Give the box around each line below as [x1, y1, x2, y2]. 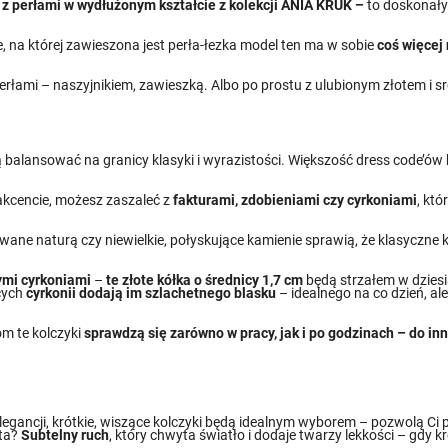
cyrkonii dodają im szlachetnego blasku [26, 285, 277, 302]
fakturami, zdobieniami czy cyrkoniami [173, 192, 418, 209]
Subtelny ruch [21, 426, 110, 443]
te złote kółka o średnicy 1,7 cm [106, 272, 304, 289]
